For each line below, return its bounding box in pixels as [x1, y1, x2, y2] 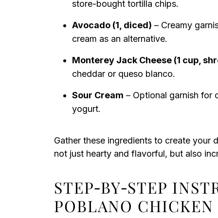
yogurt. [72, 104, 101, 114]
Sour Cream [72, 90, 124, 100]
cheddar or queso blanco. [72, 69, 175, 79]
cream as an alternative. [72, 34, 167, 44]
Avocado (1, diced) [72, 20, 152, 30]
